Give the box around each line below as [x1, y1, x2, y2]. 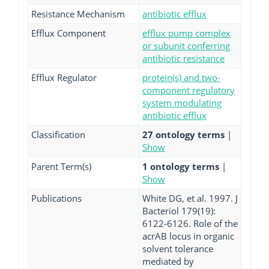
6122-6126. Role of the [142, 217, 238, 229]
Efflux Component [31, 27, 106, 39]
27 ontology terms [142, 128, 227, 141]
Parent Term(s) [31, 160, 91, 172]
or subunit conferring [142, 40, 230, 52]
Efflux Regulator [31, 71, 97, 83]
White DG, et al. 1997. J [142, 192, 238, 204]
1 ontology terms [142, 160, 222, 172]
